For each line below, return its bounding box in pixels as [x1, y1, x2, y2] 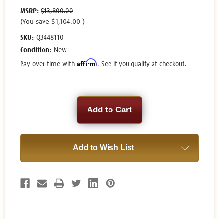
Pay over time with [20, 61, 77, 68]
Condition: [20, 47, 51, 54]
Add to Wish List [72, 143, 134, 152]
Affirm [77, 58, 97, 67]
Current [20, 97, 44, 105]
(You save [20, 18, 49, 26]
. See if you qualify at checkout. [97, 61, 187, 68]
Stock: [20, 106, 41, 114]
